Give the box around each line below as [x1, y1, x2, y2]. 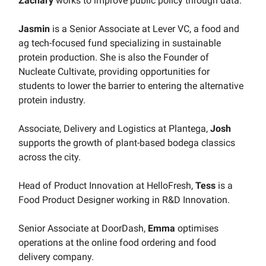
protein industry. [18, 94, 88, 106]
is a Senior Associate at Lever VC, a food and [50, 23, 239, 34]
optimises [175, 222, 218, 234]
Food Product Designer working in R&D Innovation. [18, 194, 230, 205]
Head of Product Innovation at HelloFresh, [18, 179, 193, 191]
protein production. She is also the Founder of [18, 51, 209, 63]
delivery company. [18, 251, 94, 262]
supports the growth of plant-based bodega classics [18, 137, 235, 148]
